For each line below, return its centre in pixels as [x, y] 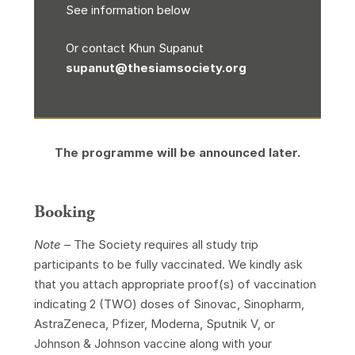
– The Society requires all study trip [159, 244]
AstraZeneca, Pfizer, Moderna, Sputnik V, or [154, 324]
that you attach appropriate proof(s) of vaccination [175, 284]
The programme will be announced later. [177, 153]
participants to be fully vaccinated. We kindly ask [168, 264]
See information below [128, 10]
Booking [64, 212]
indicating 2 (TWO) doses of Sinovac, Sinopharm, [169, 304]
